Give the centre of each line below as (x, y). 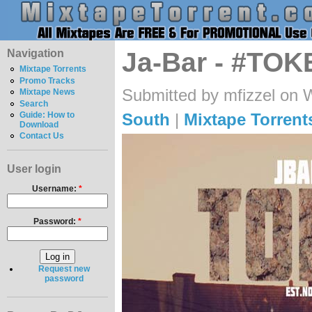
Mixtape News (48, 92)
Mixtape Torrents (53, 69)
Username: (56, 189)
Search (34, 103)
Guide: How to (47, 115)
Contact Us (42, 136)
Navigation (36, 53)
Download (39, 125)
